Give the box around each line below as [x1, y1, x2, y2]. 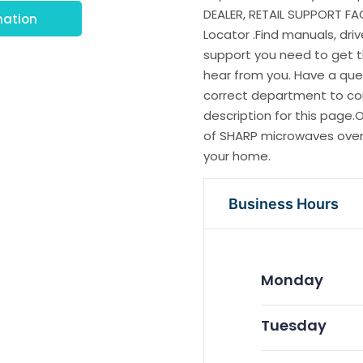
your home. [203, 147, 271, 165]
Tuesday [260, 315, 327, 336]
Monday [260, 270, 323, 291]
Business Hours [228, 195, 339, 213]
